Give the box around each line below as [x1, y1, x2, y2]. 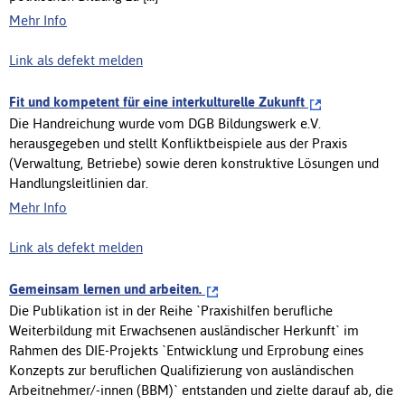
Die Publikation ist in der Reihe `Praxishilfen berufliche [9, 302, 333, 318]
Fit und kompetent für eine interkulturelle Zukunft [9, 93, 308, 109]
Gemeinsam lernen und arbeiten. [9, 280, 205, 297]
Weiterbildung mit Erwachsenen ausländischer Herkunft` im [9, 322, 359, 338]
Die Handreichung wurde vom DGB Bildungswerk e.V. [9, 115, 321, 131]
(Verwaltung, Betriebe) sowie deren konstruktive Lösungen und [9, 155, 379, 171]
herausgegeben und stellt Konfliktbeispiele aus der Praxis [9, 135, 347, 151]
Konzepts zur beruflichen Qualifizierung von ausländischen [9, 362, 353, 378]
